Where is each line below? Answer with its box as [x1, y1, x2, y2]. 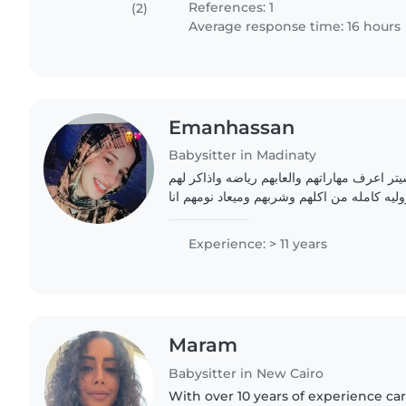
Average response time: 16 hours [185, 17, 401, 34]
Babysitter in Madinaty [169, 147, 317, 164]
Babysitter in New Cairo [169, 365, 324, 382]
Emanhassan [169, 115, 295, 139]
